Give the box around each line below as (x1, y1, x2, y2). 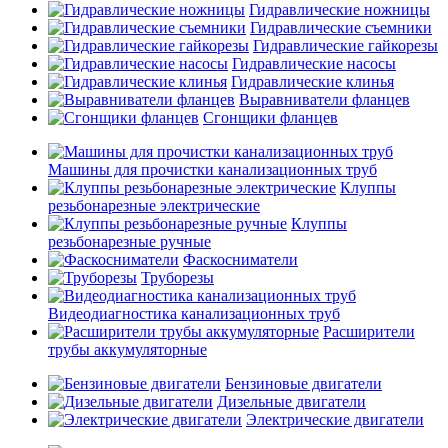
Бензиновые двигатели (225, 375, 382, 392)
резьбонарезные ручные (48, 233, 211, 250)
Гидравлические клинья (231, 73, 394, 90)
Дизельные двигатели (217, 393, 366, 410)
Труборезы (141, 269, 214, 286)
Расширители (323, 323, 415, 340)
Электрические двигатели (246, 411, 424, 428)
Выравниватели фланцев (239, 91, 410, 108)
